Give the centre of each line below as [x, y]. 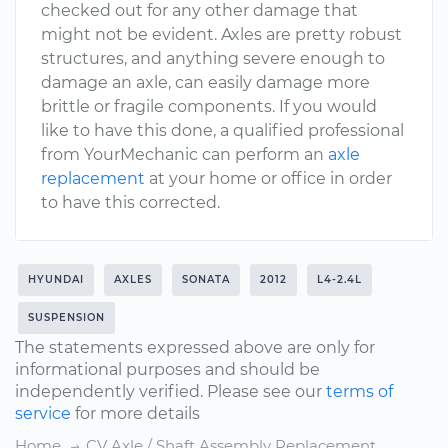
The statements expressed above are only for [195, 347]
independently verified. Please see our [170, 391]
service [43, 413]
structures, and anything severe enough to [213, 58]
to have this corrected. [130, 202]
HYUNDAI [56, 279]
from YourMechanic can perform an [184, 154]
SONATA [206, 279]
